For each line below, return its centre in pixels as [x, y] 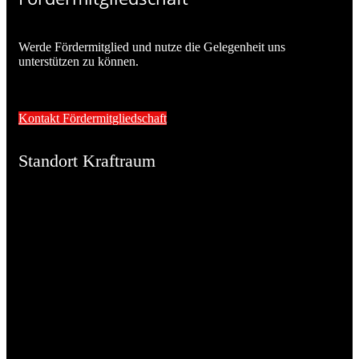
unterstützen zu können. [79, 62]
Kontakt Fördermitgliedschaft [93, 119]
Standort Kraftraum [87, 161]
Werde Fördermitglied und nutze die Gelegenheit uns [152, 47]
